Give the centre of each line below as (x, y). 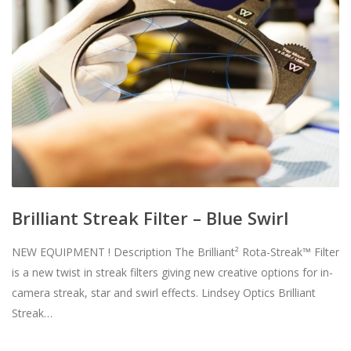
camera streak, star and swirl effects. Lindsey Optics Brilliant (164, 292)
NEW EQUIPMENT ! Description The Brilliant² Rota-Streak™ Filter (175, 251)
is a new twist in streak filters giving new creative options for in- (172, 272)
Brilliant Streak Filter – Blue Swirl (150, 217)
